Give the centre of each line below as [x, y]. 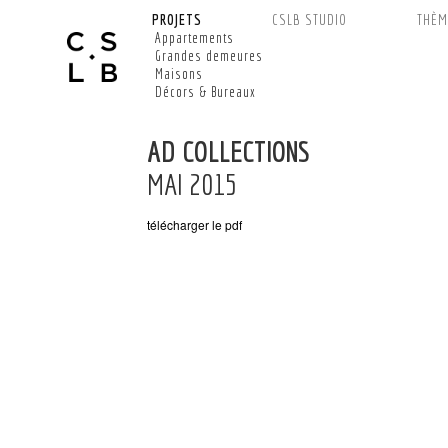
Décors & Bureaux [205, 92]
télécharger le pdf [195, 224]
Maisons [179, 74]
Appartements [195, 38]
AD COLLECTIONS [229, 151]
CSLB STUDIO [309, 19]
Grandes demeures [209, 56]
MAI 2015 [192, 184]
